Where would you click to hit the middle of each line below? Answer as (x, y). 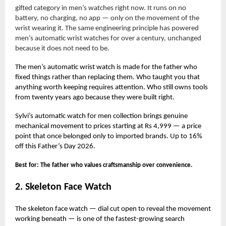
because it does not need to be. (62, 48)
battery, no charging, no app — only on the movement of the (107, 18)
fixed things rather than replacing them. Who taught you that (107, 77)
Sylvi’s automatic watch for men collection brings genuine (101, 116)
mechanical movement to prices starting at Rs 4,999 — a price (108, 126)
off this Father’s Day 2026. (55, 146)
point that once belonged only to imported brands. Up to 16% (109, 136)
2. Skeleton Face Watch (63, 187)
